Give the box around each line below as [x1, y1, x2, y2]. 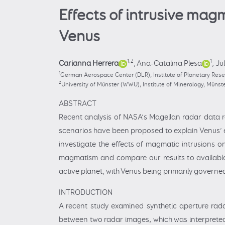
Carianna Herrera [59, 58, 119, 68]
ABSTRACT [59, 98, 96, 108]
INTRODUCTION [59, 188, 113, 198]
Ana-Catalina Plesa [136, 58, 202, 68]
